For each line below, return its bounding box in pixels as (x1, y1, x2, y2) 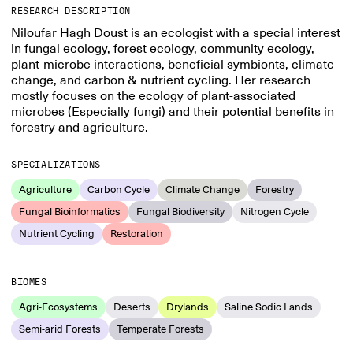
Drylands (166, 300, 209, 314)
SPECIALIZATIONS (11, 159, 101, 170)
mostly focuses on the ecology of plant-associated (11, 88, 295, 104)
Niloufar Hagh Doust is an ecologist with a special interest (11, 25, 340, 41)
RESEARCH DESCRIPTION (11, 6, 131, 17)
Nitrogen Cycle (240, 205, 309, 218)
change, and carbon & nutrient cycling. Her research (11, 72, 310, 88)
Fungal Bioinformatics (19, 205, 121, 218)
